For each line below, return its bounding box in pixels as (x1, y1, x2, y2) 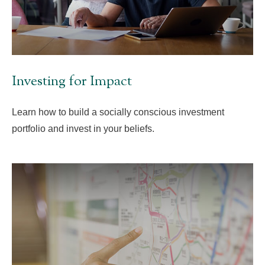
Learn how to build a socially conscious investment (12, 106, 224, 117)
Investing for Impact (12, 71, 132, 92)
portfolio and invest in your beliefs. (12, 123, 154, 134)
